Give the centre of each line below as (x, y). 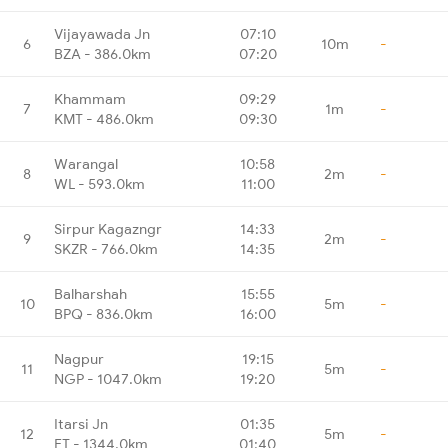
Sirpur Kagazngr (108, 228)
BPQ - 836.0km (103, 313)
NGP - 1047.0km (108, 378)
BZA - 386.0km (102, 53)
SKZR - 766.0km (106, 248)
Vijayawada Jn (102, 33)
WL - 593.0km (99, 183)
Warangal (86, 163)
